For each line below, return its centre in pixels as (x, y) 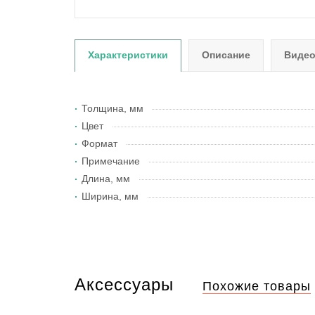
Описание (226, 55)
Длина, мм (106, 179)
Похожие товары (257, 286)
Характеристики (128, 55)
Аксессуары (124, 284)
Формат (99, 143)
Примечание (111, 161)
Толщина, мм (112, 108)
